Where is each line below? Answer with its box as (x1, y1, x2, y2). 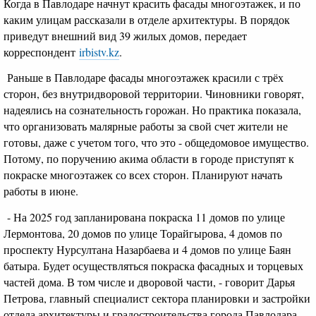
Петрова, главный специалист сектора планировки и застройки (4, 290, 310, 305)
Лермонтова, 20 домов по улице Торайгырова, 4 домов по (4, 225, 282, 241)
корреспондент (4, 44, 79, 59)
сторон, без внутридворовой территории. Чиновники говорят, (4, 86, 304, 102)
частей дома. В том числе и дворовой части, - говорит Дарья (4, 274, 295, 289)
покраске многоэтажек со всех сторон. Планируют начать (4, 167, 282, 183)
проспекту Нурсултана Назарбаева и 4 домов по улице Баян (4, 241, 291, 257)
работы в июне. (4, 183, 78, 199)
